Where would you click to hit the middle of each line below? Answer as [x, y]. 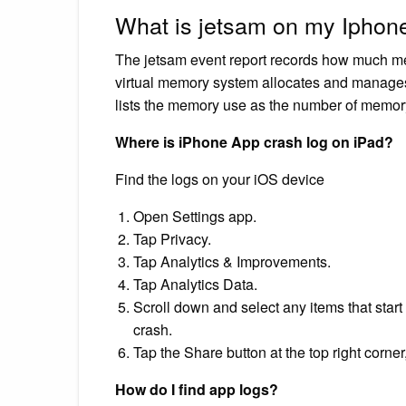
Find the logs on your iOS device [220, 179]
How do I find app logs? [197, 389]
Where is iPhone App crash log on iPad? [254, 141]
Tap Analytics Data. [195, 284]
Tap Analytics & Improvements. [232, 261]
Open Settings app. [195, 216]
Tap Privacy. [172, 238]
